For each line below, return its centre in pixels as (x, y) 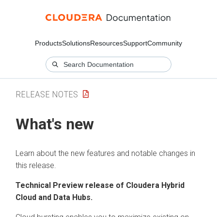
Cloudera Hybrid (155, 185)
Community (165, 43)
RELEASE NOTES (47, 94)
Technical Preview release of (71, 185)
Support (135, 43)
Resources (107, 43)
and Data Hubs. (64, 197)
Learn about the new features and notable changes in (105, 153)
